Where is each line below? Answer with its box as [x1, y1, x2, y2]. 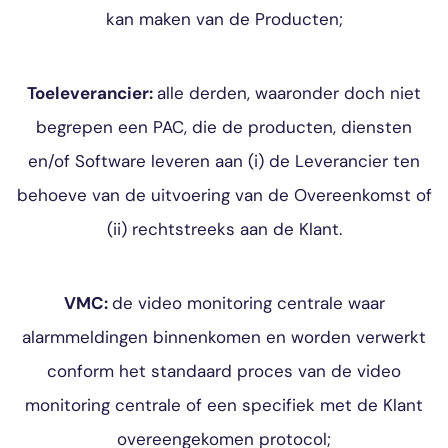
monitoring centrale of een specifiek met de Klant [25, 394, 423, 416]
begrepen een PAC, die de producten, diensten [36, 116, 412, 138]
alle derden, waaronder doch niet [157, 82, 421, 104]
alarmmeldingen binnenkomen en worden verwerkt [22, 326, 426, 348]
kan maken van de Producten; [105, 8, 343, 30]
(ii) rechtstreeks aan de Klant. [106, 218, 342, 240]
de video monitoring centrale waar [111, 292, 385, 314]
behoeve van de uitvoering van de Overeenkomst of [16, 184, 432, 206]
